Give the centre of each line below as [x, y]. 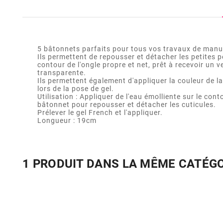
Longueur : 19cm [67, 120]
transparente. [62, 72]
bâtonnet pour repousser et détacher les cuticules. [127, 104]
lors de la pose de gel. [76, 88]
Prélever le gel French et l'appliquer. [100, 112]
